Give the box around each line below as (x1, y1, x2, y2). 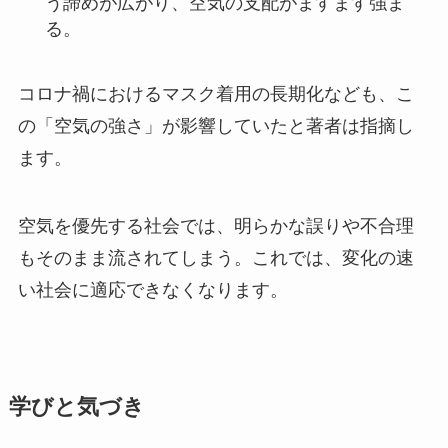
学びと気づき (8, 394, 145, 419)
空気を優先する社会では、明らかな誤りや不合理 (17, 215, 414, 236)
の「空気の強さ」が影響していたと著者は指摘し (17, 116, 414, 137)
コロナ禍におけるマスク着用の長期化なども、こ (17, 84, 414, 105)
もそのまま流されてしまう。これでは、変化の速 (17, 247, 414, 268)
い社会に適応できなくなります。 (17, 279, 288, 300)
